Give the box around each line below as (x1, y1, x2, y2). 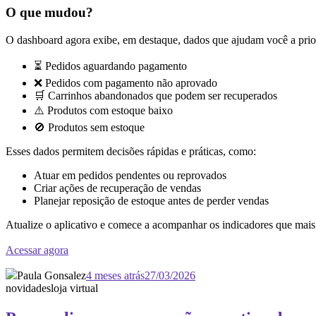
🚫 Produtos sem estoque (34, 121, 145, 133)
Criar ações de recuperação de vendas (34, 181, 201, 194)
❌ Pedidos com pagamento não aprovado (34, 76, 217, 89)
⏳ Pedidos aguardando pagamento (34, 59, 187, 72)
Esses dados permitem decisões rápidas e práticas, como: (6, 145, 256, 157)
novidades (6, 281, 51, 294)
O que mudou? (6, 5, 93, 20)
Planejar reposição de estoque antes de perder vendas (34, 194, 269, 207)
